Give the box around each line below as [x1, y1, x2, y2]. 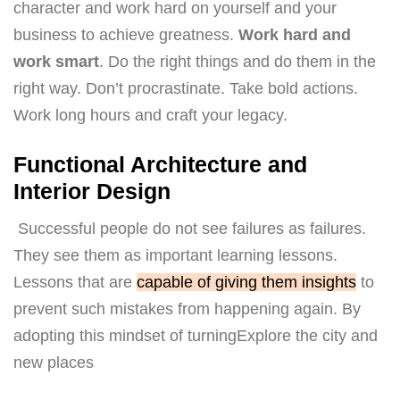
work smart [13, 52, 99, 71]
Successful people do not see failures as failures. [18, 220, 366, 238]
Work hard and [238, 25, 351, 44]
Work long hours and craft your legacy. [13, 105, 287, 124]
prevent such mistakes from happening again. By [13, 300, 361, 319]
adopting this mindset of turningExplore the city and [13, 327, 378, 346]
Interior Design [13, 178, 171, 204]
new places [13, 354, 94, 372]
